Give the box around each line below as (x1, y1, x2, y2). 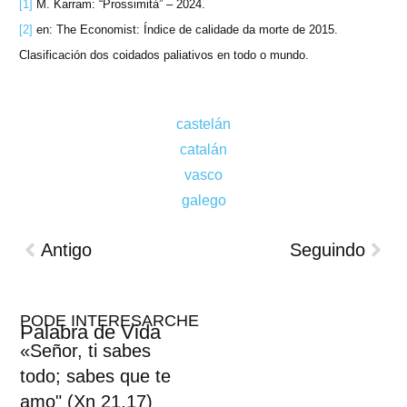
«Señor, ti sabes (20, 341, 152, 361)
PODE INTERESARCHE (20, 312, 200, 330)
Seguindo (290, 240, 366, 260)
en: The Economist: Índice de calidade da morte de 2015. (32, 23, 338, 36)
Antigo (40, 240, 92, 260)
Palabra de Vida (20, 321, 162, 343)
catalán (180, 142, 227, 157)
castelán (176, 116, 231, 132)
